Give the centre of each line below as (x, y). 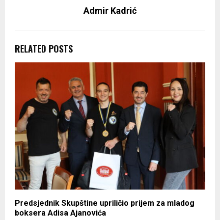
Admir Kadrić (110, 11)
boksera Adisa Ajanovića (60, 213)
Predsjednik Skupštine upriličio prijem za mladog (105, 203)
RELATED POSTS (44, 49)
